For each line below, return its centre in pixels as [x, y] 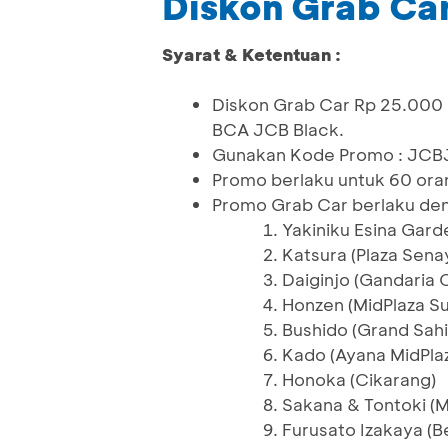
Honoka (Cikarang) [359, 379]
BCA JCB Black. [278, 129]
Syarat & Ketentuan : [251, 54]
